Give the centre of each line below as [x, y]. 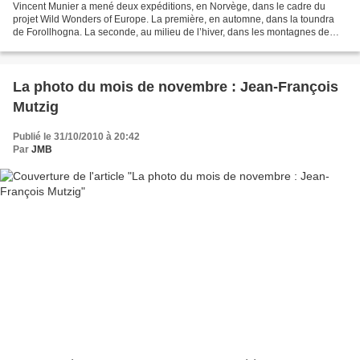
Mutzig [36, 106]
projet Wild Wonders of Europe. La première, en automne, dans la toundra [174, 19]
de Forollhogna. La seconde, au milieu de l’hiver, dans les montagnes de [171, 32]
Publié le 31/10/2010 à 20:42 [76, 136]
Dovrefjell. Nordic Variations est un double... [108, 45]
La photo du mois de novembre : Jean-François [176, 86]
